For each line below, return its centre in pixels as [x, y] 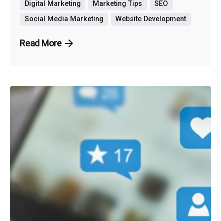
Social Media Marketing [64, 19]
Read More [41, 43]
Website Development [151, 19]
